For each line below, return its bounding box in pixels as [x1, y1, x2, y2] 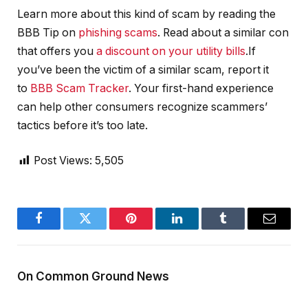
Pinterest [130, 222, 173, 235]
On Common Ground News [17, 269, 169, 284]
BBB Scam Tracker [30, 81, 129, 95]
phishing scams [78, 25, 157, 39]
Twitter [84, 222, 120, 235]
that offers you [17, 44, 96, 58]
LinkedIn [176, 222, 221, 235]
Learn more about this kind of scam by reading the [17, 7, 276, 21]
